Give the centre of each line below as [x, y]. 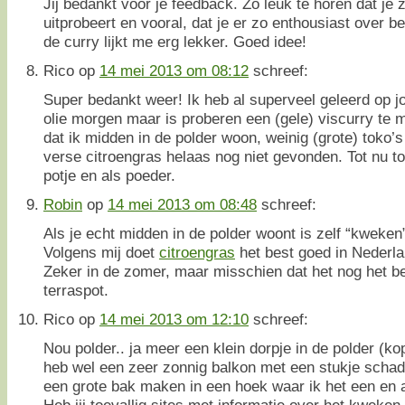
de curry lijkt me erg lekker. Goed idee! [175, 41]
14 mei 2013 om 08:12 [174, 70]
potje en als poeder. [109, 175]
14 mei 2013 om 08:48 [182, 204]
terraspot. [76, 290]
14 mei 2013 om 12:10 [174, 319]
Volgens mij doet [101, 252]
